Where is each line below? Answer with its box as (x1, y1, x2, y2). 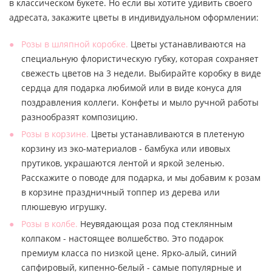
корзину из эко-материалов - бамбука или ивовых (21, 142, 230, 154)
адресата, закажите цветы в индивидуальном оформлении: (9, 11, 259, 23)
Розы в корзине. (21, 127, 89, 140)
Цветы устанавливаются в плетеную (89, 127, 245, 140)
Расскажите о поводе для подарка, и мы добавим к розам (21, 171, 260, 183)
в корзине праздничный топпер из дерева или (21, 186, 220, 198)
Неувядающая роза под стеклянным (78, 217, 233, 229)
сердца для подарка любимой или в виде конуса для (21, 81, 242, 93)
